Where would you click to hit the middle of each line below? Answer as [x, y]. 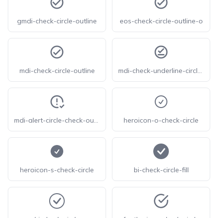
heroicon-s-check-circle [57, 170]
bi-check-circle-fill [161, 170]
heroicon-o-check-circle [161, 120]
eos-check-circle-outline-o [161, 21]
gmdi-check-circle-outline [57, 21]
